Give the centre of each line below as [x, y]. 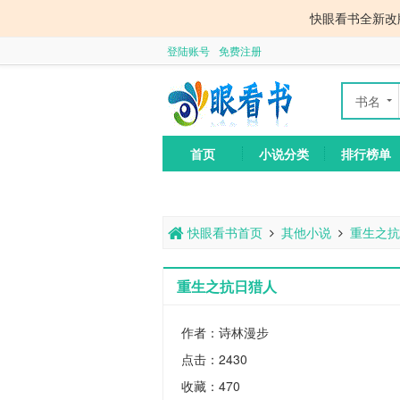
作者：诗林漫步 [225, 332]
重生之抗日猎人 [227, 286]
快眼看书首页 [223, 232]
